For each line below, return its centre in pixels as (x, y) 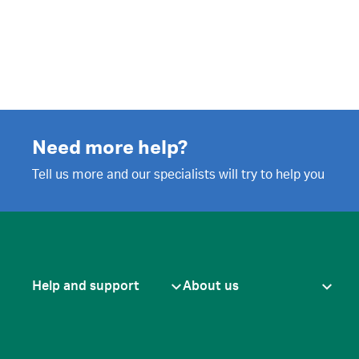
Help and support (86, 286)
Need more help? (110, 148)
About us (211, 286)
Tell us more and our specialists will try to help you (178, 175)
